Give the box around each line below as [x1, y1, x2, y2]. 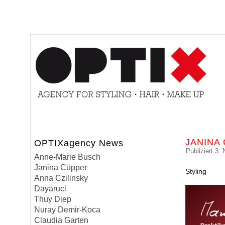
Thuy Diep [34, 195, 72, 203]
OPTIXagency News [34, 138, 124, 148]
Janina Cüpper [34, 163, 87, 172]
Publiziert [186, 147, 213, 155]
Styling [185, 167, 207, 175]
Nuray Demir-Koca [34, 205, 101, 214]
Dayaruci [34, 184, 67, 193]
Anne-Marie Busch [34, 153, 101, 161]
